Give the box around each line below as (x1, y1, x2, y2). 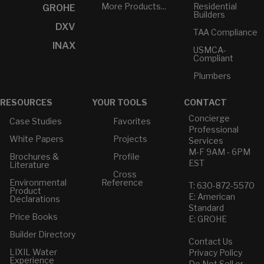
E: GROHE (188, 213, 227, 224)
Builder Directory (9, 229, 75, 239)
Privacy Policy (188, 247, 242, 258)
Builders (193, 9, 225, 19)
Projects (111, 133, 148, 144)
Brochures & (9, 151, 59, 161)
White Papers (9, 133, 64, 144)
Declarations (9, 193, 60, 204)
